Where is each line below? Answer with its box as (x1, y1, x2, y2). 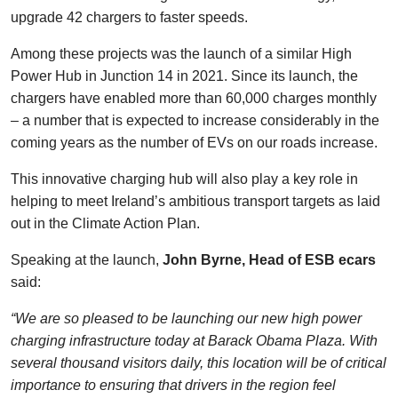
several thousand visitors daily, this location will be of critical (11, 355, 386, 370)
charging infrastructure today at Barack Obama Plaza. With (11, 333, 378, 348)
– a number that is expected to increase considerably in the (11, 113, 379, 128)
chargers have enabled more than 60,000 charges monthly (11, 91, 377, 106)
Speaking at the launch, (11, 252, 159, 267)
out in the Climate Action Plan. (11, 216, 203, 231)
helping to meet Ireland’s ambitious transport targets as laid (11, 194, 380, 209)
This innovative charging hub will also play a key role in (11, 171, 358, 187)
